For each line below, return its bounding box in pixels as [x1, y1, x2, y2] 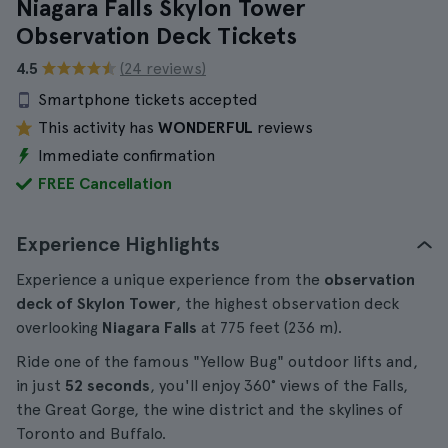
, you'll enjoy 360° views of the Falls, [150, 376, 408, 395]
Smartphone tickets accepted [38, 90, 258, 109]
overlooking [16, 318, 102, 337]
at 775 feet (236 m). [197, 318, 342, 337]
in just [16, 376, 65, 395]
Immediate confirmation [38, 146, 215, 165]
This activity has [38, 118, 158, 137]
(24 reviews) [120, 59, 206, 78]
